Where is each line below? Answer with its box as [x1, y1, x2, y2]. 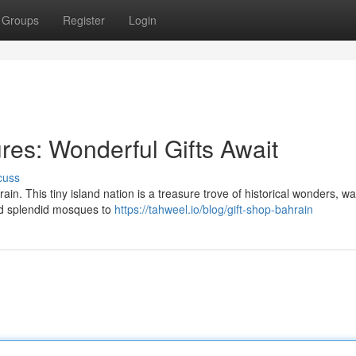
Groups [2, 12, 39, 28]
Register [63, 12, 105, 28]
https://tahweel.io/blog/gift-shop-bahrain [114, 201, 313, 217]
